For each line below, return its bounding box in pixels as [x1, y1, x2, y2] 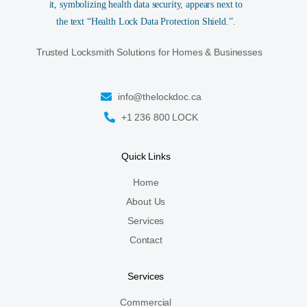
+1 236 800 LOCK [121, 111, 198, 123]
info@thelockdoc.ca [118, 90, 201, 102]
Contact [129, 234, 162, 245]
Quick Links [121, 150, 171, 162]
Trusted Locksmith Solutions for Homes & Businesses [36, 46, 262, 58]
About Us [126, 195, 166, 207]
